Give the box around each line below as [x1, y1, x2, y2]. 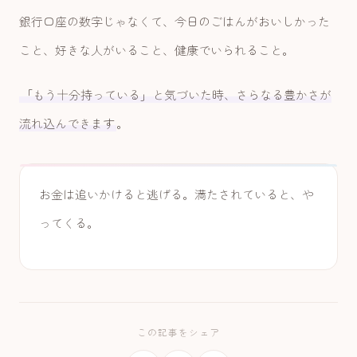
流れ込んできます [19, 115, 115, 132]
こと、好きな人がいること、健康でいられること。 [19, 41, 294, 59]
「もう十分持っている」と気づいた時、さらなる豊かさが [21, 86, 331, 104]
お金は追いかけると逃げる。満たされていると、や [39, 186, 314, 203]
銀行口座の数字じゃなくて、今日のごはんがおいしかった [19, 13, 330, 30]
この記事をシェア [137, 325, 220, 339]
